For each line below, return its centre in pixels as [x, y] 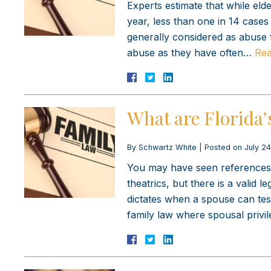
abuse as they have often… [191, 52]
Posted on [224, 147]
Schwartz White [168, 147]
